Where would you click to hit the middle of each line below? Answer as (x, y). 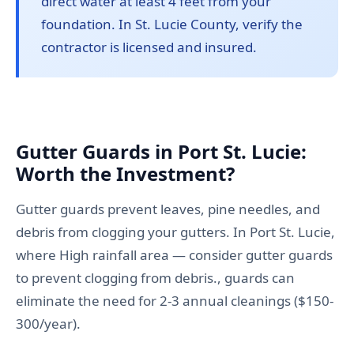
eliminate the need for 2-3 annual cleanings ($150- (175, 301)
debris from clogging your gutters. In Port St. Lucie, (175, 232)
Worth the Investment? (125, 174)
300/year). (48, 324)
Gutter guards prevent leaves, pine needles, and (168, 209)
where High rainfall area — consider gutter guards (174, 255)
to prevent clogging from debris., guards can (155, 278)
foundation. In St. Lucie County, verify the (172, 24)
